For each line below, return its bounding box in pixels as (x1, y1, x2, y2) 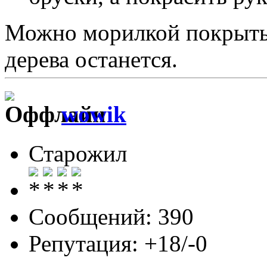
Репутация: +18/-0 (29, 231, 207, 257)
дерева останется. (5, 46, 178, 72)
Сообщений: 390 (29, 204, 194, 230)
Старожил (29, 141, 127, 167)
